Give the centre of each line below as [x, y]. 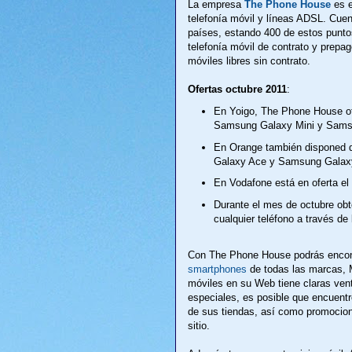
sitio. [199, 325]
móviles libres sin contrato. [249, 61]
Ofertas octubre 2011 [237, 90]
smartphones [217, 269]
